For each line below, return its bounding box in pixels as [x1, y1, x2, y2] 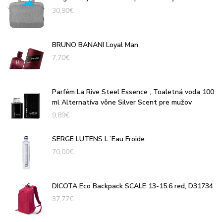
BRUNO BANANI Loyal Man [52, 40, 138, 50]
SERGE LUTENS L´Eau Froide [52, 134, 145, 144]
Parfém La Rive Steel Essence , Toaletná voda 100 [52, 87, 214, 97]
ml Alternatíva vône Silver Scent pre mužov [52, 97, 192, 107]
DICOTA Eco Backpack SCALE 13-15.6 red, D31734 [52, 181, 213, 191]
